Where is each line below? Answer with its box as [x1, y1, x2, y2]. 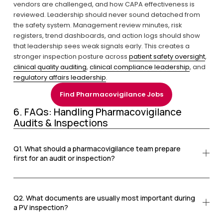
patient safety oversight [128, 51, 205, 61]
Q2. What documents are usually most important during [13, 193, 195, 203]
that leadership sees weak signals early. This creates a [13, 41, 190, 51]
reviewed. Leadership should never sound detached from [13, 9, 200, 19]
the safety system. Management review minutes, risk [13, 20, 182, 30]
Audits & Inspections [13, 115, 108, 129]
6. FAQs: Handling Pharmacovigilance [13, 105, 182, 118]
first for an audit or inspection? [13, 153, 115, 163]
